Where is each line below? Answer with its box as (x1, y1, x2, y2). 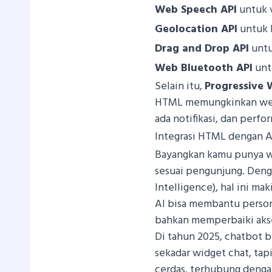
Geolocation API (155, 20, 238, 38)
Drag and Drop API (155, 39, 250, 58)
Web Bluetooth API (155, 59, 253, 77)
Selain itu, (155, 77, 205, 95)
